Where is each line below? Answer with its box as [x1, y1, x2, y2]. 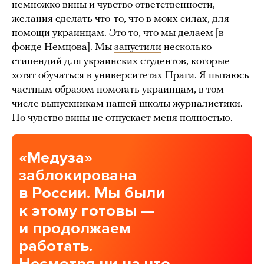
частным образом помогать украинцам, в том [12, 84, 224, 96]
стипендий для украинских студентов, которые [12, 56, 230, 68]
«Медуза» [19, 148, 93, 168]
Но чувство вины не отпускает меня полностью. [12, 113, 235, 124]
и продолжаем [19, 219, 131, 239]
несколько [161, 42, 212, 54]
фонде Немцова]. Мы [12, 42, 114, 54]
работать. [19, 236, 93, 256]
